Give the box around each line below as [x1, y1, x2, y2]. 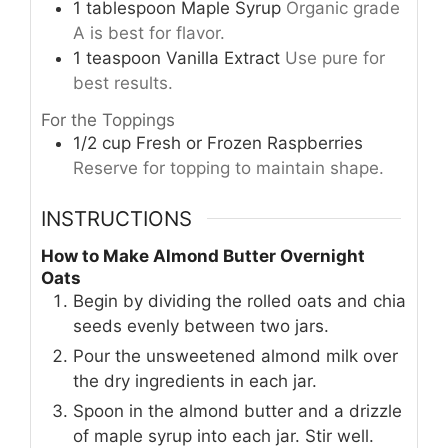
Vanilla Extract [166, 47, 280, 68]
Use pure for [285, 47, 385, 68]
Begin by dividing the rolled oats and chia [73, 291, 406, 312]
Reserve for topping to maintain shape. [73, 158, 384, 179]
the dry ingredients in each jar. [73, 371, 317, 392]
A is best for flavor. [73, 22, 225, 43]
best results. [73, 72, 173, 93]
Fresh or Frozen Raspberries [136, 133, 363, 154]
